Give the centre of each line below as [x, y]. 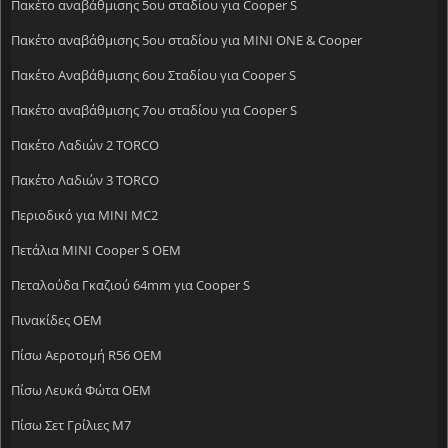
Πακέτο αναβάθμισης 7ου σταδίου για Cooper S [154, 109]
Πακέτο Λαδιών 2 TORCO [85, 144]
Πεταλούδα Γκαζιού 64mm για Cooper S [130, 284]
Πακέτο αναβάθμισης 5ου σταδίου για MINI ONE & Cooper [186, 39]
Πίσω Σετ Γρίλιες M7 [71, 424]
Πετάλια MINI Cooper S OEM [96, 249]
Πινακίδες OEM [56, 319]
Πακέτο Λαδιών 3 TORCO [85, 179]
